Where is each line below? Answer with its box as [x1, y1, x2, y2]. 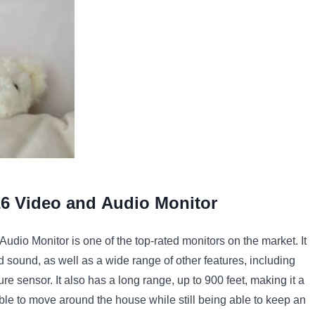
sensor [14, 274, 50, 287]
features [201, 255, 244, 267]
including [247, 255, 295, 267]
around [56, 294, 94, 307]
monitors [179, 235, 225, 247]
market [259, 235, 295, 247]
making [247, 274, 287, 287]
